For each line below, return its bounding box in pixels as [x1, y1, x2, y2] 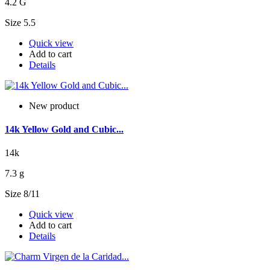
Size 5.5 [5, 17, 36, 28]
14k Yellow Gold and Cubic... [5, 124, 124, 135]
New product [29, 100, 79, 111]
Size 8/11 [5, 189, 40, 199]
